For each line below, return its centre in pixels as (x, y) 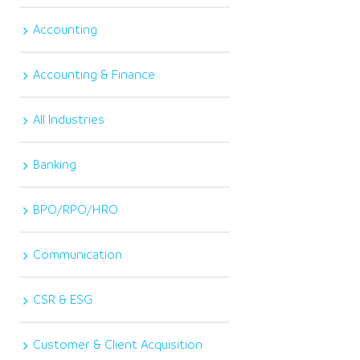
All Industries (69, 119)
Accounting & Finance (94, 74)
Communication (78, 254)
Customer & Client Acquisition (118, 344)
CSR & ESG (63, 299)
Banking (55, 164)
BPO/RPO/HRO (76, 209)
